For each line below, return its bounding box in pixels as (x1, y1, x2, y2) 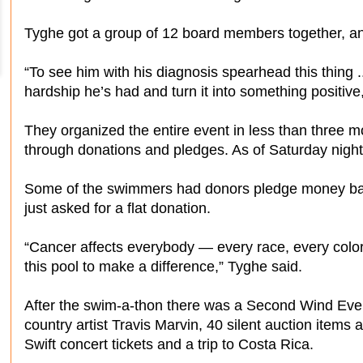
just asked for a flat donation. (24, 199, 211, 216)
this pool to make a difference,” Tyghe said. (24, 258, 302, 275)
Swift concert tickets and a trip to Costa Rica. (24, 335, 314, 352)
